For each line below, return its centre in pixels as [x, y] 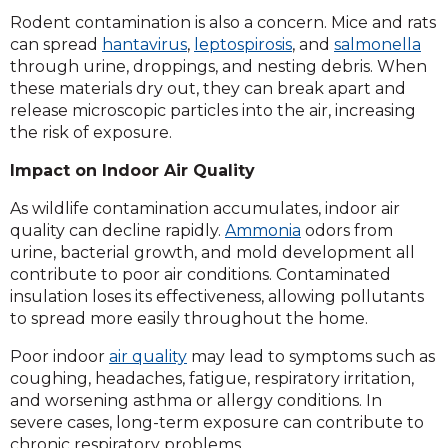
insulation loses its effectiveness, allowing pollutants [217, 296]
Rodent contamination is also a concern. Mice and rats [223, 22]
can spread [56, 44]
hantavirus [144, 44]
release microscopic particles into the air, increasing [213, 110]
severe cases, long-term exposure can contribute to [217, 422]
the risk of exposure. [91, 132]
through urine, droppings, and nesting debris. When [218, 66]
